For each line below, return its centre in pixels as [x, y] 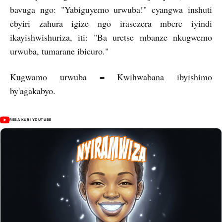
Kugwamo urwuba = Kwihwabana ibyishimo [111, 77]
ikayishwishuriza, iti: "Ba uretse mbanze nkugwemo [111, 37]
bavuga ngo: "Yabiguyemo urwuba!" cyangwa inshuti [111, 9]
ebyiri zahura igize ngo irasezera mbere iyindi [111, 23]
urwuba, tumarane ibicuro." [59, 51]
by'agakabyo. [33, 91]
